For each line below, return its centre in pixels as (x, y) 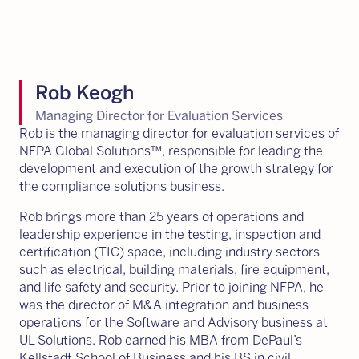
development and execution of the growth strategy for (176, 169)
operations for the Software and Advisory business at (173, 323)
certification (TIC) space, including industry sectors (169, 252)
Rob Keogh (85, 93)
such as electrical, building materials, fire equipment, (174, 270)
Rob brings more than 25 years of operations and (161, 217)
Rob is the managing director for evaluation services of (179, 133)
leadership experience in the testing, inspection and (170, 234)
